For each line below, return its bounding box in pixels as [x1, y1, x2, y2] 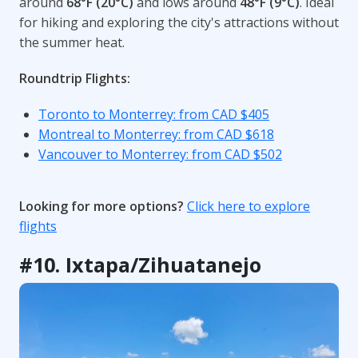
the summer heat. [19, 33, 125, 51]
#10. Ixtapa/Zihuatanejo [19, 250, 261, 278]
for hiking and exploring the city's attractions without [19, 13, 339, 31]
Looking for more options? [19, 197, 187, 215]
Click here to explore [187, 197, 310, 215]
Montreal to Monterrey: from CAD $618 [38, 125, 274, 143]
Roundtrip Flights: [19, 69, 130, 87]
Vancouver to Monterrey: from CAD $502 [38, 145, 282, 163]
